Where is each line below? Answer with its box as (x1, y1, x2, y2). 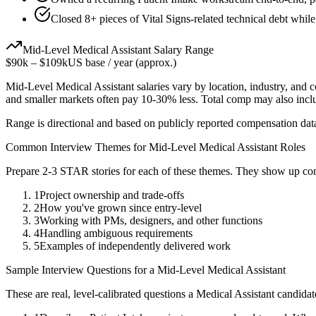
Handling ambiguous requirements (39, 227, 193, 240)
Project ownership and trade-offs (39, 189, 184, 202)
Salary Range (151, 44, 214, 56)
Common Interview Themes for (6, 141, 149, 154)
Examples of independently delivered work (39, 240, 231, 253)
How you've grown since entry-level (39, 202, 202, 214)
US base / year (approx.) (68, 56, 176, 69)
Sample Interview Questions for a (6, 264, 157, 276)
